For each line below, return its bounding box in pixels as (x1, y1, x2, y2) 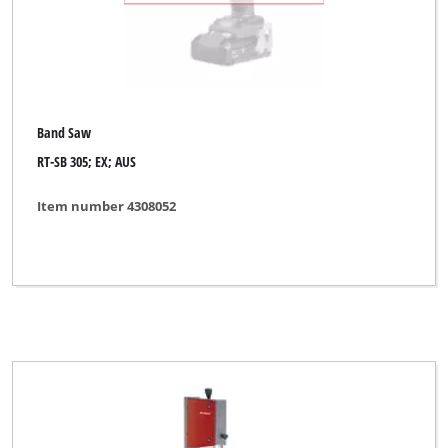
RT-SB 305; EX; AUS (37, 151, 137, 171)
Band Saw (37, 123, 92, 143)
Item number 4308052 (37, 197, 177, 216)
